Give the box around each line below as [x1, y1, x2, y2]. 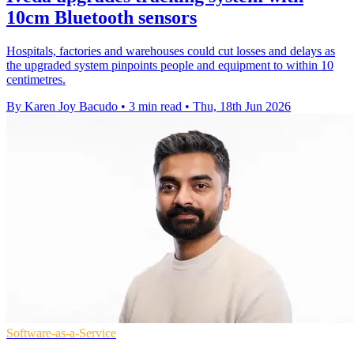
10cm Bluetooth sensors [6, 7, 197, 28]
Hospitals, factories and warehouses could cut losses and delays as [6, 44, 335, 58]
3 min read [129, 100, 182, 114]
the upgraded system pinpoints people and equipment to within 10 [6, 58, 333, 73]
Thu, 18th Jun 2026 [193, 100, 291, 114]
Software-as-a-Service [6, 326, 116, 341]
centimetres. [6, 73, 66, 87]
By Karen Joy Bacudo [6, 100, 118, 114]
